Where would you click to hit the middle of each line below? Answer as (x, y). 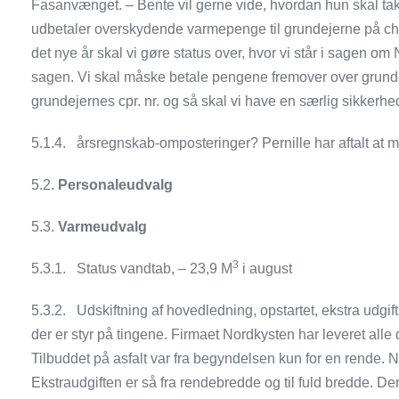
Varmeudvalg (103, 227)
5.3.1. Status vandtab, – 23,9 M (132, 269)
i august (266, 269)
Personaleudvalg (116, 185)
